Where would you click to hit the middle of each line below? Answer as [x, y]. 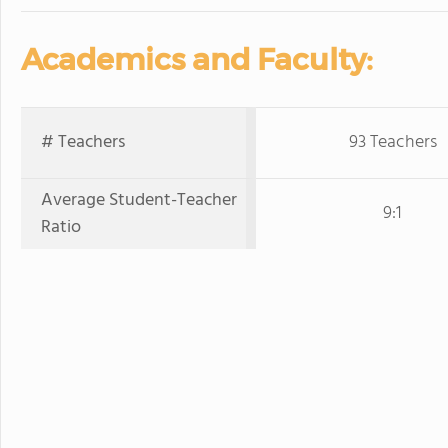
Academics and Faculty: [197, 59]
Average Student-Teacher [139, 200]
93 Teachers [392, 142]
